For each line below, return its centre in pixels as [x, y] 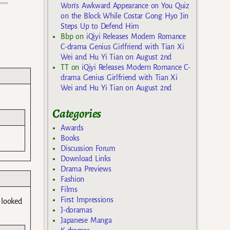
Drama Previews [86, 169]
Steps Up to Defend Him [100, 26]
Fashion [73, 179]
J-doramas [76, 210]
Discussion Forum [88, 148]
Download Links [86, 158]
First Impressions [87, 199]
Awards [72, 128]
